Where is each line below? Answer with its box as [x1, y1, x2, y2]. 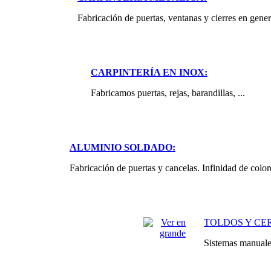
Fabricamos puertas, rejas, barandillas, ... [91, 88, 247, 99]
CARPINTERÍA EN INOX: [91, 67, 207, 78]
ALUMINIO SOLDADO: [70, 142, 175, 153]
